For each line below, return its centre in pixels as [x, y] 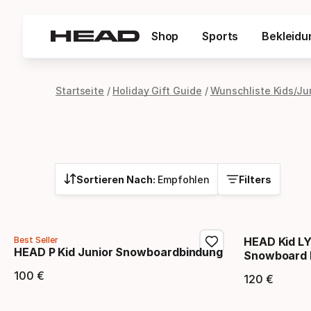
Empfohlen [184, 179]
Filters [255, 179]
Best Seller [36, 240]
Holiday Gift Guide [157, 91]
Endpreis [59, 291]
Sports [220, 36]
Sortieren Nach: [117, 179]
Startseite [80, 91]
